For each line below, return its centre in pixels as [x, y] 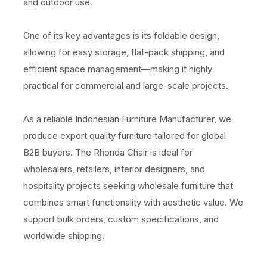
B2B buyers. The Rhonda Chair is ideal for [108, 153]
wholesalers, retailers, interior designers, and [114, 169]
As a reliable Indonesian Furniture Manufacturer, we [127, 119]
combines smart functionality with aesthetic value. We [133, 203]
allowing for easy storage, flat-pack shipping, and [124, 52]
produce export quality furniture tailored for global [125, 136]
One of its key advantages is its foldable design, [121, 36]
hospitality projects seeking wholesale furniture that [128, 186]
